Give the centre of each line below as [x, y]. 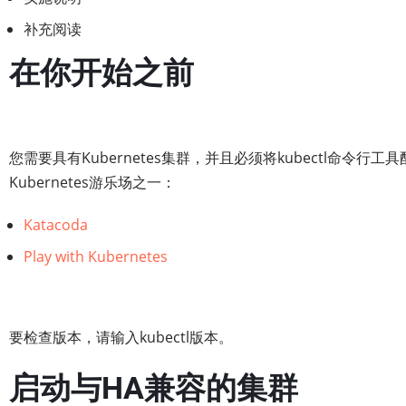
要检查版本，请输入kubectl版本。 [121, 337]
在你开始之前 [101, 73]
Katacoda [56, 225]
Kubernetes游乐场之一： [92, 182]
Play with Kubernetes [96, 256]
